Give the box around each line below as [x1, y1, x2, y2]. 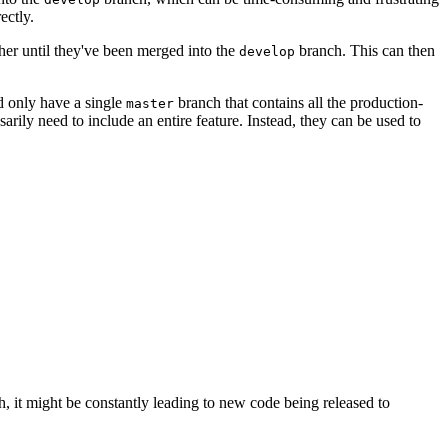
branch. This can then [295, 41, 435, 59]
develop [239, 43, 295, 59]
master [126, 95, 174, 111]
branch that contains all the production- [174, 93, 423, 111]
